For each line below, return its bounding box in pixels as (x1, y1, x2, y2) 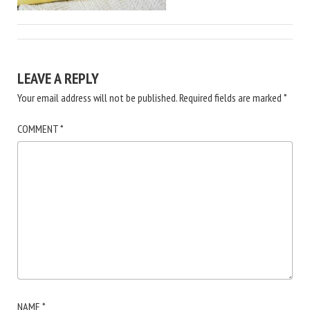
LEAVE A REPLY (17, 68, 99, 88)
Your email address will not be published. (17, 90, 177, 104)
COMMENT (17, 121, 60, 136)
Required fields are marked (179, 90, 284, 104)
